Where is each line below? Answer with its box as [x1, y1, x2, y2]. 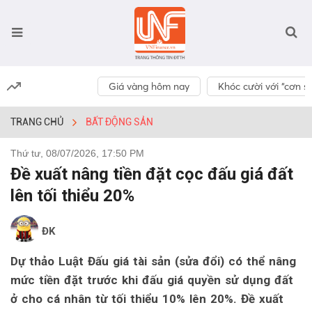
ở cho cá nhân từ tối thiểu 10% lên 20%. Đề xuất [10, 292, 283, 306]
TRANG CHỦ [10, 116, 63, 127]
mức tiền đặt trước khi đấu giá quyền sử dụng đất [10, 273, 293, 287]
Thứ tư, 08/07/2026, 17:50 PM [10, 148, 144, 159]
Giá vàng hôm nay [109, 80, 190, 93]
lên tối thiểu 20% [10, 186, 134, 205]
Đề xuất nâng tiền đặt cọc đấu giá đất [10, 164, 293, 184]
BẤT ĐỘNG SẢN [86, 116, 153, 127]
